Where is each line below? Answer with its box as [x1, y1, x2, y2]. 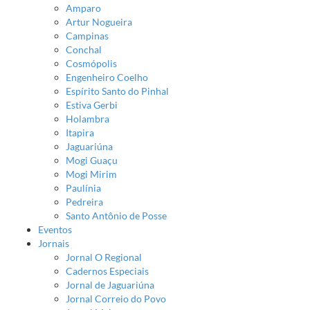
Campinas [66, 29, 109, 42]
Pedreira [66, 195, 103, 208]
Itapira [66, 126, 94, 138]
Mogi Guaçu [66, 154, 118, 166]
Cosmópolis [66, 57, 117, 69]
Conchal [66, 43, 102, 55]
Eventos [38, 223, 72, 235]
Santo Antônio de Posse [66, 209, 167, 221]
